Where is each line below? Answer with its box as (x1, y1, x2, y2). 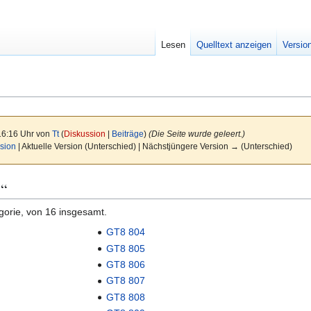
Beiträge (111, 129, 144, 139)
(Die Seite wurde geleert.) (148, 129, 245, 139)
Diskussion (63, 129, 106, 139)
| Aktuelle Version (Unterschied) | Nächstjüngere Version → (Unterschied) (15, 142, 292, 151)
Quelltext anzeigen (196, 40, 272, 51)
